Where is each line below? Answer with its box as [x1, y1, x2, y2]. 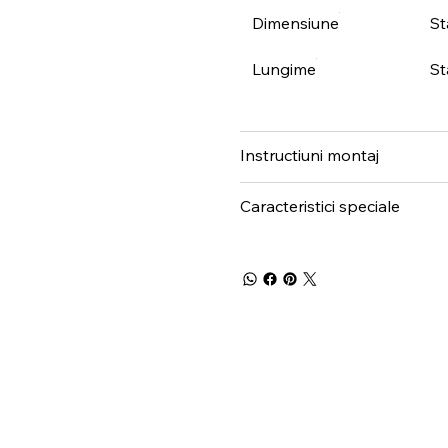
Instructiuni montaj [239, 144, 379, 165]
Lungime [251, 58, 316, 79]
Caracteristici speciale [239, 195, 400, 216]
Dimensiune [251, 12, 339, 33]
